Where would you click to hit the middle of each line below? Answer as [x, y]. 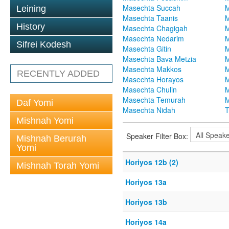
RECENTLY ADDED [58, 74]
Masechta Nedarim [153, 39]
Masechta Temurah [154, 100]
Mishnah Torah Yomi [58, 166]
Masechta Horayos [153, 79]
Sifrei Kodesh [44, 44]
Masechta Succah [152, 8]
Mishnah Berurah [51, 139]
